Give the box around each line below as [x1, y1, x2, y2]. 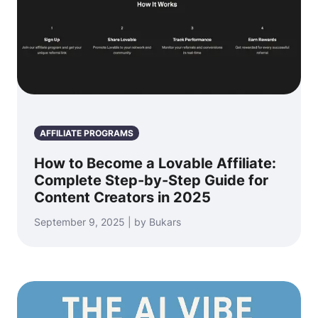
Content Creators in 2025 [34, 189, 211, 206]
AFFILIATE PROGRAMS [40, 128, 133, 138]
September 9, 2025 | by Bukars [34, 216, 181, 228]
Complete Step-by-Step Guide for [34, 172, 268, 189]
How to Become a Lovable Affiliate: [34, 155, 276, 172]
